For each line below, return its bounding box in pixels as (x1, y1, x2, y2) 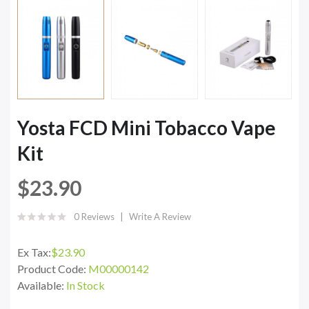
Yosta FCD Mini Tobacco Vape (17, 115, 276, 139)
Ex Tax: (17, 245, 51, 259)
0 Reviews (74, 210, 114, 222)
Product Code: (17, 261, 88, 275)
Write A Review (129, 210, 191, 222)
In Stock (66, 278, 105, 292)
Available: (17, 278, 66, 292)
